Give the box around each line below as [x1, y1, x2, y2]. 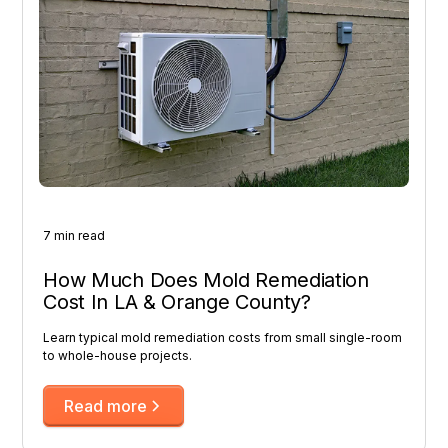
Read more [64, 396, 148, 417]
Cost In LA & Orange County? [43, 290, 311, 315]
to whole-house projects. [43, 348, 193, 364]
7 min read [43, 228, 106, 244]
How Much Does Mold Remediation [43, 268, 369, 293]
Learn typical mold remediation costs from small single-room [43, 330, 403, 346]
